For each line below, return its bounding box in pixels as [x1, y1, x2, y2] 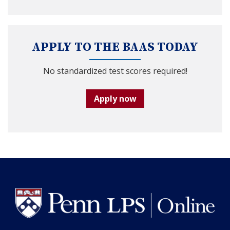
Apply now [93, 92, 137, 104]
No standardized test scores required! [43, 65, 187, 76]
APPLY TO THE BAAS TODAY [32, 39, 198, 55]
